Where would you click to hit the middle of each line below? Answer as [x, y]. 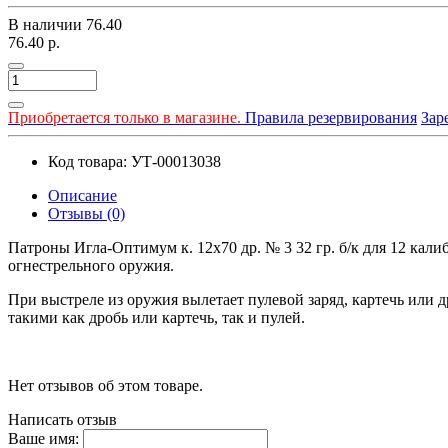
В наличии [47, 24]
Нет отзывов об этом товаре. [105, 385]
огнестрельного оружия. [91, 265]
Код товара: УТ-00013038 [134, 161]
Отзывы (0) [86, 213]
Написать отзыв [62, 419]
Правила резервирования [329, 117]
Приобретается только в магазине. [124, 117]
